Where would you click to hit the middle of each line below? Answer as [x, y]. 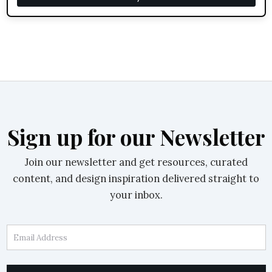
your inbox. [136, 195]
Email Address [42, 232]
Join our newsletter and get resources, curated [136, 162]
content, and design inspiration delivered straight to [136, 179]
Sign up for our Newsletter [136, 137]
